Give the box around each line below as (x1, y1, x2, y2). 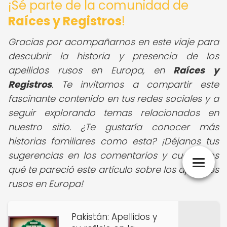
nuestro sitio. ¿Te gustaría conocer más (8, 121, 219, 133)
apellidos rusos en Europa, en (8, 64, 174, 77)
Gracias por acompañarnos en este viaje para (8, 35, 219, 48)
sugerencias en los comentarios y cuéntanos (8, 149, 219, 162)
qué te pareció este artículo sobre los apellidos (8, 163, 219, 176)
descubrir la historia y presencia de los (8, 50, 219, 62)
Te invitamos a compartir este (53, 78, 219, 91)
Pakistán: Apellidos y (71, 211, 157, 223)
